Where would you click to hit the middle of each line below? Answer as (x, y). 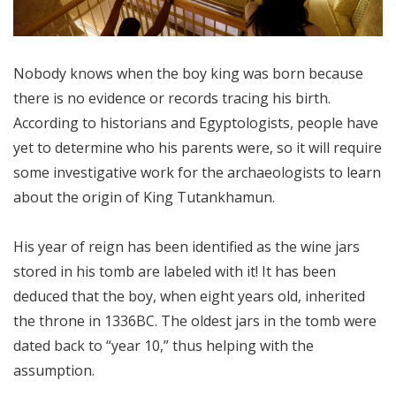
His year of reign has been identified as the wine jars (187, 247)
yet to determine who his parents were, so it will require (198, 148)
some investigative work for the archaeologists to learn (197, 172)
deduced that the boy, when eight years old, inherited (189, 296)
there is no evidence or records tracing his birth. (172, 98)
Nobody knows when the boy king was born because (188, 73)
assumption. (54, 370)
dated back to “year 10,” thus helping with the (164, 346)
